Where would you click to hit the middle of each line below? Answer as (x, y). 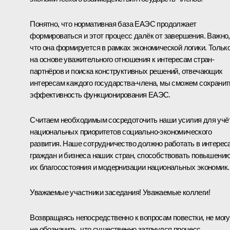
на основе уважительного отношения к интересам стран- (122, 60)
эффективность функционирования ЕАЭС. (100, 95)
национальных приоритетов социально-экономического (121, 132)
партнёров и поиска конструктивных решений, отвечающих (126, 71)
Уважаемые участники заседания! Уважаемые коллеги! (120, 193)
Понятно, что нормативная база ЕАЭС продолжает (113, 24)
